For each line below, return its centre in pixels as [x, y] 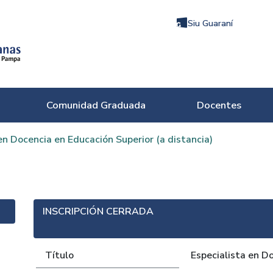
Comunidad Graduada [96, 105]
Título [60, 255]
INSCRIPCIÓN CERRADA [98, 211]
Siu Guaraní [211, 23]
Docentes [219, 105]
